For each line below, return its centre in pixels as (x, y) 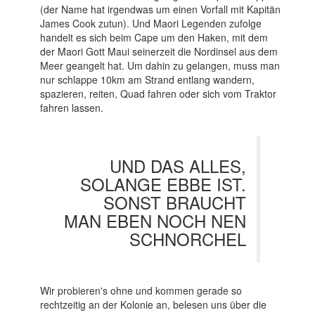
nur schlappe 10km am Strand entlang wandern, (147, 80)
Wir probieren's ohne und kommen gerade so (141, 291)
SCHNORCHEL (187, 239)
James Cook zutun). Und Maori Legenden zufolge (150, 24)
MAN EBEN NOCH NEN (155, 221)
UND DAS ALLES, (178, 166)
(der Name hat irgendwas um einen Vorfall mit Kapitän (160, 9)
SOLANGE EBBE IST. (163, 184)
